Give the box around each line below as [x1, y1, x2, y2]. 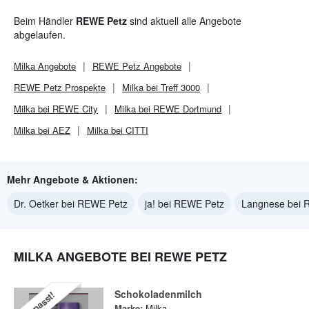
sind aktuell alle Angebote [127, 14, 241, 28]
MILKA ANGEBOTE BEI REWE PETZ [14, 248, 227, 266]
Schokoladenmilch [114, 287, 202, 301]
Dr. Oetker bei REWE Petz [14, 197, 128, 210]
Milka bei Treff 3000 [122, 81, 200, 94]
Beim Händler [14, 14, 76, 28]
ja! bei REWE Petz [145, 197, 224, 210]
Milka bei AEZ [14, 123, 70, 137]
